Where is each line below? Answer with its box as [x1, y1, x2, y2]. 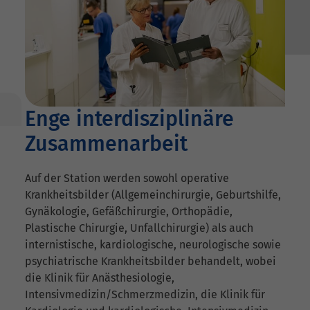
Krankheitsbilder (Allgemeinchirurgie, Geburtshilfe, [25, 188, 281, 202]
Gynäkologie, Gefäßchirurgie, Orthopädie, [25, 205, 232, 219]
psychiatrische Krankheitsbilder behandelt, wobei [25, 255, 276, 268]
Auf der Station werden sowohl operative [25, 172, 229, 185]
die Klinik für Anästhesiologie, [25, 271, 174, 285]
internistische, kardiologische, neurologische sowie [25, 238, 281, 252]
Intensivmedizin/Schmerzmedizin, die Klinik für [25, 288, 265, 302]
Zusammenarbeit [25, 131, 193, 156]
